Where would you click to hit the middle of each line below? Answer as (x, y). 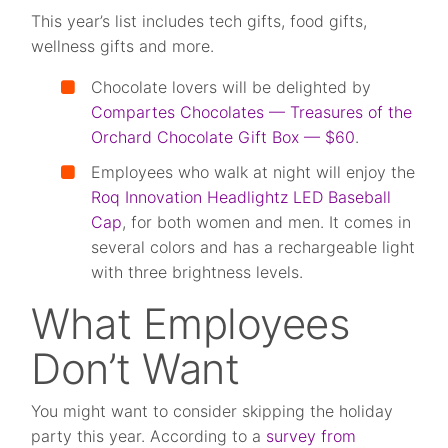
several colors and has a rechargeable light (253, 247)
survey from (311, 436)
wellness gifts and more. (123, 46)
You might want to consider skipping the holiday (212, 411)
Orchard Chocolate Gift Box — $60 (223, 137)
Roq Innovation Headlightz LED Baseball (241, 197)
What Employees (191, 323)
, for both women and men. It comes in (267, 222)
